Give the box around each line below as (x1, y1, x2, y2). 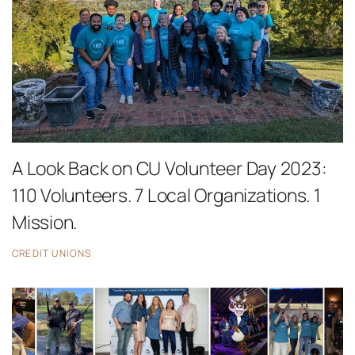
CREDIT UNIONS (12, 246, 92, 261)
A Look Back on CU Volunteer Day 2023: (12, 155, 327, 181)
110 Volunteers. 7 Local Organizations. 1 (12, 181, 321, 208)
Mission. (12, 208, 78, 235)
